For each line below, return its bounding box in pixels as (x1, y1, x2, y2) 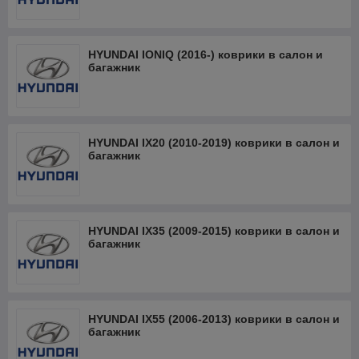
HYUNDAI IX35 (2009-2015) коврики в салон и (88, 224, 340, 237)
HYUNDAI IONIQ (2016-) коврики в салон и (88, 48, 323, 61)
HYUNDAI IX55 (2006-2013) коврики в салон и (88, 313, 340, 325)
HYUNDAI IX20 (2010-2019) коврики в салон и (88, 136, 340, 149)
